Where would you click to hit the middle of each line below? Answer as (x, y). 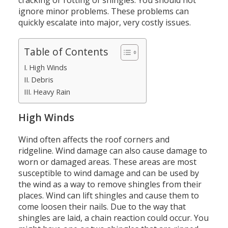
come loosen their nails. (63, 207)
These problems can (150, 11)
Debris (42, 80)
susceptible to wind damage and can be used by (108, 173)
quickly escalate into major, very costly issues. (104, 22)
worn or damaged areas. (64, 162)
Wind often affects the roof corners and (94, 139)
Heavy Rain (51, 92)
